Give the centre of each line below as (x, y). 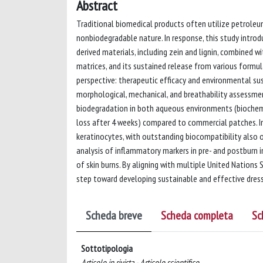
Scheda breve (114, 215)
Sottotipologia (107, 248)
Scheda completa (197, 215)
